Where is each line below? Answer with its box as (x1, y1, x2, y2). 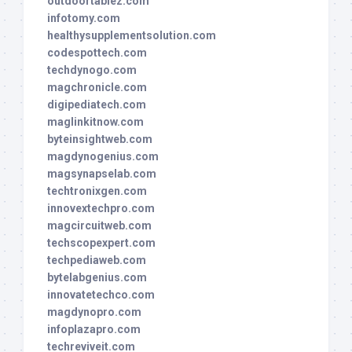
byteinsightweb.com (47, 133, 152, 146)
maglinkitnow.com (47, 115, 144, 129)
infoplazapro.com (47, 323, 141, 336)
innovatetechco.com (47, 288, 155, 302)
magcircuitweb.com (47, 219, 152, 233)
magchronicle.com (47, 81, 147, 94)
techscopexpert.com (47, 236, 156, 250)
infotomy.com (47, 12, 120, 25)
